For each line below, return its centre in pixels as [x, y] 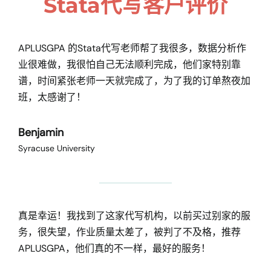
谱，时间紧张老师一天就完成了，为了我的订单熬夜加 [134, 81]
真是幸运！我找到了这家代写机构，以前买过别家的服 [134, 216]
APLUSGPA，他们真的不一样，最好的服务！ [114, 249]
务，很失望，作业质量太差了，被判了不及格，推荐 [129, 232]
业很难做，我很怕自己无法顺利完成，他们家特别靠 [129, 65]
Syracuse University [57, 149]
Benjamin [41, 133]
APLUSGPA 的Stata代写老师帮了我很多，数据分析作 [132, 48]
